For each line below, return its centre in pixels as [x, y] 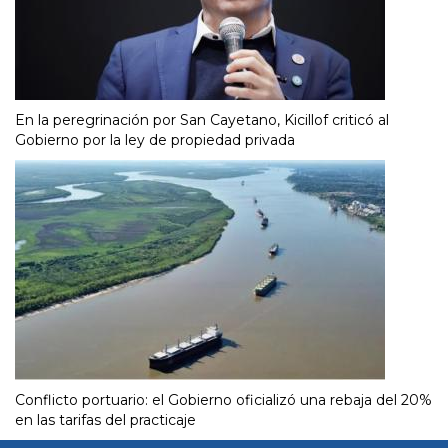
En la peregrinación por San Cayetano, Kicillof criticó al [202, 120]
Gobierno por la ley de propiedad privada [155, 140]
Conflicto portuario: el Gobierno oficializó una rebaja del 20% [223, 400]
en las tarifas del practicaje [105, 420]
